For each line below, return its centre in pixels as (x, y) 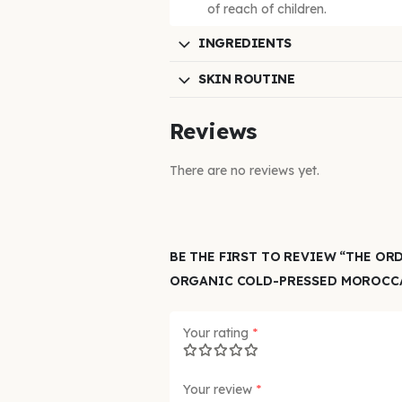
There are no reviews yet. (244, 170)
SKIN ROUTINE (247, 79)
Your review (219, 389)
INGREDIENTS (245, 43)
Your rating (217, 332)
